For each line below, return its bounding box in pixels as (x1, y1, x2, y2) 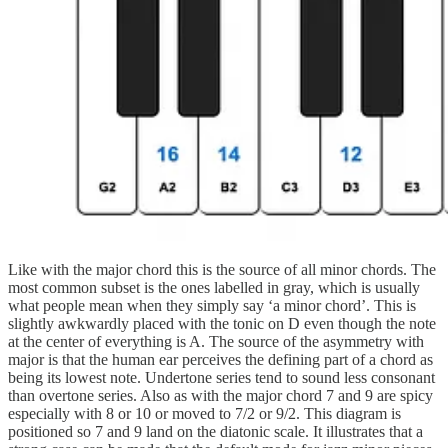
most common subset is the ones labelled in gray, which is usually (8, 279, 420, 297)
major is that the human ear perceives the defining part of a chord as (8, 351, 433, 369)
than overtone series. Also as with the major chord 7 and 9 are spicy (8, 387, 433, 405)
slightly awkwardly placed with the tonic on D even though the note (8, 315, 436, 333)
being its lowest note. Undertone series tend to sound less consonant (8, 369, 435, 387)
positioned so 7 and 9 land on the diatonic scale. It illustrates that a (8, 423, 423, 441)
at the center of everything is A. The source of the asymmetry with (8, 333, 424, 351)
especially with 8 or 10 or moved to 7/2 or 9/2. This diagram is (8, 405, 401, 423)
